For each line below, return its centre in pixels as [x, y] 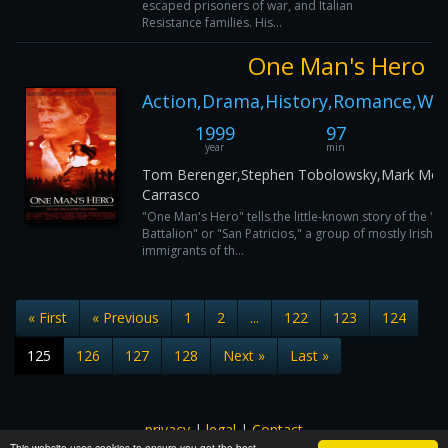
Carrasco [171, 194]
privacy [167, 429]
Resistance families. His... [212, 22]
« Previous [125, 317]
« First [47, 317]
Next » [244, 355]
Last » [309, 355]
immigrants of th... [193, 250]
